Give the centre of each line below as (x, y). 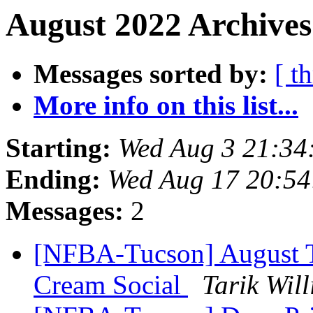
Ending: (53, 180)
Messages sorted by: (151, 74)
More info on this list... (166, 105)
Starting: (58, 148)
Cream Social (111, 285)
